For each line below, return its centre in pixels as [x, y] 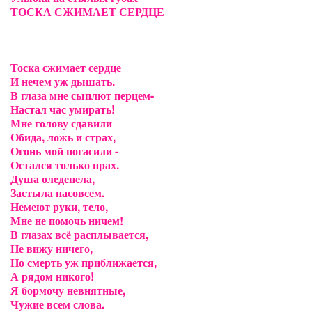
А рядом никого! [52, 276]
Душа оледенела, [53, 179]
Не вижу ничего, [52, 248]
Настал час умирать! [63, 109]
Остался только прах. [65, 165]
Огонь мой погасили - [64, 151]
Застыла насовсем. [57, 193]
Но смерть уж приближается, [84, 262]
